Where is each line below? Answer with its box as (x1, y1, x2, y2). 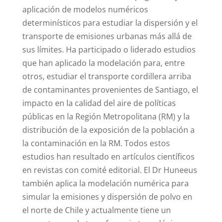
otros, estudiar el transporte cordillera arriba (22, 71, 191, 82)
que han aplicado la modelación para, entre (22, 57, 185, 69)
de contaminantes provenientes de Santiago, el (22, 84, 198, 96)
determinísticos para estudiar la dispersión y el (22, 17, 198, 29)
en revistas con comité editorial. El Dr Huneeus (22, 165, 197, 176)
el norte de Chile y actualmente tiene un (22, 205, 171, 216)
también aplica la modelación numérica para (22, 178, 189, 189)
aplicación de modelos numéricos (22, 4, 148, 15)
